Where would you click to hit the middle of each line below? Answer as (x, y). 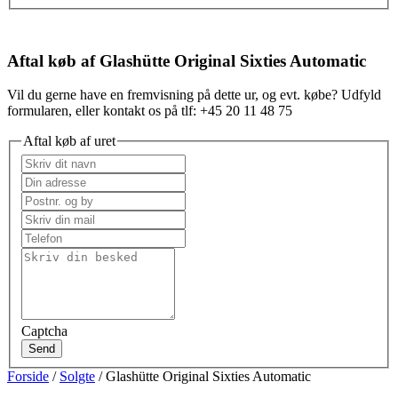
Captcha (44, 330)
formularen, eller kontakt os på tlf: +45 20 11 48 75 (150, 111)
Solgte (77, 376)
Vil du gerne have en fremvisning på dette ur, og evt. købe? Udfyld (194, 95)
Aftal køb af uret (69, 141)
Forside (28, 376)
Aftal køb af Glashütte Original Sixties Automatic (187, 60)
